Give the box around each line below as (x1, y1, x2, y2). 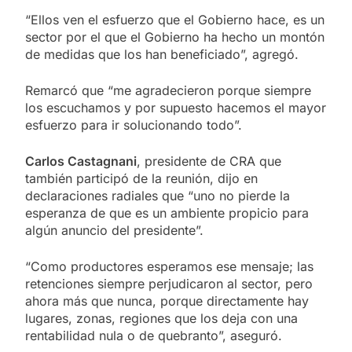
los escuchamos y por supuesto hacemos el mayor (25, 99, 326, 115)
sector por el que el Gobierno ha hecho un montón (25, 28, 324, 45)
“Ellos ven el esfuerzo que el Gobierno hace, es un (25, 11, 324, 27)
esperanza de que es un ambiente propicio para (25, 204, 309, 221)
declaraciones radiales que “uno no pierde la (25, 187, 290, 203)
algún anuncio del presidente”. (25, 222, 203, 238)
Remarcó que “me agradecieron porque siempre (25, 82, 311, 98)
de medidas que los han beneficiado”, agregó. (25, 46, 299, 62)
